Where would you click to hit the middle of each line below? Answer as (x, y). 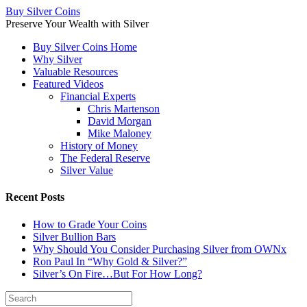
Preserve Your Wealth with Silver (77, 24)
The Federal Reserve (105, 158)
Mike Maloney (120, 133)
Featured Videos (68, 84)
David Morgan (120, 121)
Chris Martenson (124, 109)
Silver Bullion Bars (74, 236)
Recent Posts (35, 197)
